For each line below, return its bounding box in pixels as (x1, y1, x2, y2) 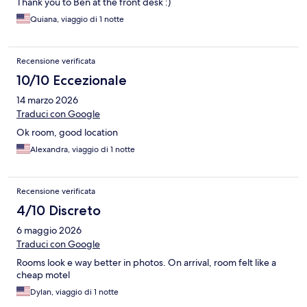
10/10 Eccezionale (16, 72, 127, 89)
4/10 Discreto (16, 202, 101, 219)
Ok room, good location (16, 126, 118, 139)
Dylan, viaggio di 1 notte (30, 286, 119, 298)
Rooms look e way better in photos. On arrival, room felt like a (16, 256, 276, 269)
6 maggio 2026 (16, 224, 82, 237)
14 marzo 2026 (16, 94, 78, 107)
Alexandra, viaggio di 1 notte (30, 144, 135, 156)
